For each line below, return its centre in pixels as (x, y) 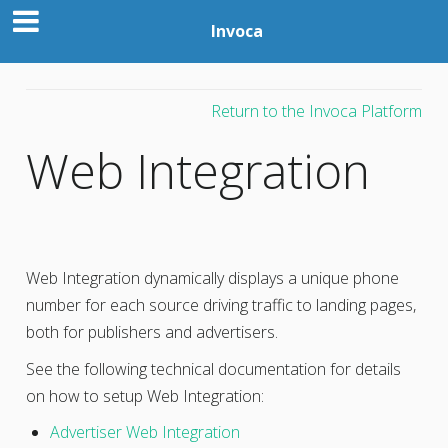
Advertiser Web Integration (144, 431)
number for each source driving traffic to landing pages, (220, 304)
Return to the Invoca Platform (317, 110)
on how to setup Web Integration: (144, 395)
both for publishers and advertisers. (151, 331)
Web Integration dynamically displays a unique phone (212, 277)
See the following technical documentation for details (213, 368)
